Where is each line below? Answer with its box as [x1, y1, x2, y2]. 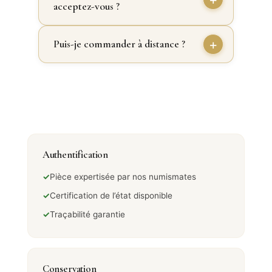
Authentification [42, 148, 109, 161]
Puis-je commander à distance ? [53, 37, 185, 50]
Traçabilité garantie [49, 209, 125, 219]
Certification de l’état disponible [49, 190, 172, 200]
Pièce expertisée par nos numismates [49, 171, 196, 182]
